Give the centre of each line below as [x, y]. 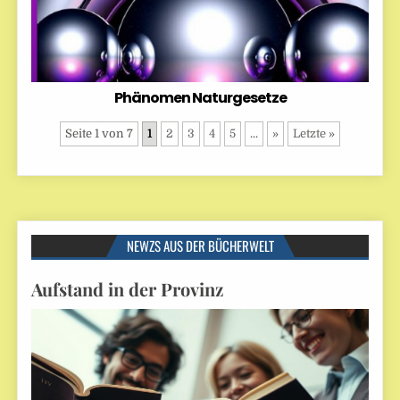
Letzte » [314, 133]
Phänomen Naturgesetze [200, 97]
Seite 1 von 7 [99, 133]
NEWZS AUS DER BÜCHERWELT [200, 245]
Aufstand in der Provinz [128, 288]
